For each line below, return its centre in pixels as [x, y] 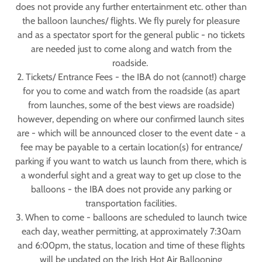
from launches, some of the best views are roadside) [131, 105]
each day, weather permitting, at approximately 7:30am [131, 231]
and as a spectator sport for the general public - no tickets [131, 35]
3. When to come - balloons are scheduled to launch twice [131, 217]
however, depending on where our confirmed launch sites [131, 119]
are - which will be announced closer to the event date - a [131, 133]
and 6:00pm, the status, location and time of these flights [131, 245]
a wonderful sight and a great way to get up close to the [131, 175]
